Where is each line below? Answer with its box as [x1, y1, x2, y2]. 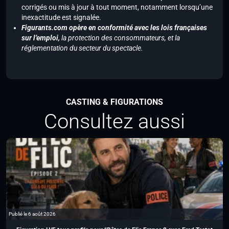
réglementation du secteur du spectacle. [21, 44, 143, 53]
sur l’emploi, [21, 34, 61, 42]
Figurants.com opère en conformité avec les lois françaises [21, 24, 207, 32]
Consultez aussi [44, 109, 185, 134]
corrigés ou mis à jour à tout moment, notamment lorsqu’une [21, 3, 213, 12]
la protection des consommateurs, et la [61, 34, 180, 42]
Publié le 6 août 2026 [9, 211, 56, 217]
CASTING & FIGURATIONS [66, 97, 163, 107]
